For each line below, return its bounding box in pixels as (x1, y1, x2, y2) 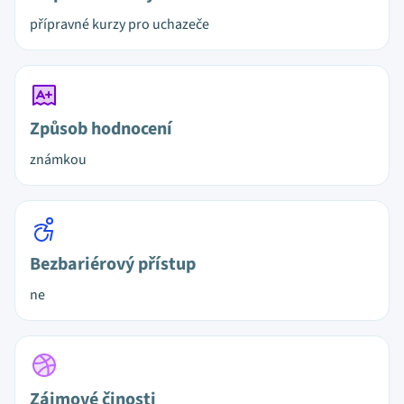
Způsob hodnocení (30, 116, 172, 142)
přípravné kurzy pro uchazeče (30, 14, 209, 34)
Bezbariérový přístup (30, 252, 196, 277)
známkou (30, 150, 87, 170)
